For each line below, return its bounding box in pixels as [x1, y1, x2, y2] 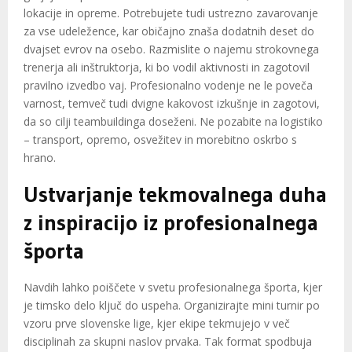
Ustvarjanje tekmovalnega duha [24, 181, 327, 208]
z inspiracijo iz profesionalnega [24, 209, 318, 236]
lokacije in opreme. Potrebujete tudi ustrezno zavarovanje [24, 5, 318, 21]
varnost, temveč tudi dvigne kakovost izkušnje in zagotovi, [24, 96, 320, 112]
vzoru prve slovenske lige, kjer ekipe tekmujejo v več [24, 316, 290, 332]
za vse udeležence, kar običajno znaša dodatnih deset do [24, 24, 314, 39]
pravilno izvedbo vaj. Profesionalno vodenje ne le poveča [24, 78, 313, 93]
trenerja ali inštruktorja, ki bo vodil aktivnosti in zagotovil [24, 60, 310, 75]
